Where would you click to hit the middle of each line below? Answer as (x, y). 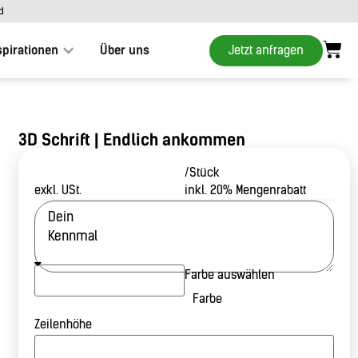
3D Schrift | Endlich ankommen (132, 140)
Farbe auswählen (229, 275)
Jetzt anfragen (266, 50)
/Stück (202, 173)
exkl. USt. (58, 190)
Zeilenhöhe (64, 325)
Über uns (124, 50)
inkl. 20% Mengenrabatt (245, 190)
